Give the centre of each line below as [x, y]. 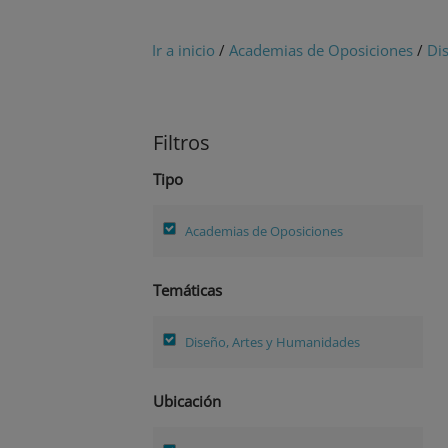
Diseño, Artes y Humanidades [272, 341]
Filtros [181, 143]
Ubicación [187, 401]
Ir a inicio [183, 50]
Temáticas [187, 290]
